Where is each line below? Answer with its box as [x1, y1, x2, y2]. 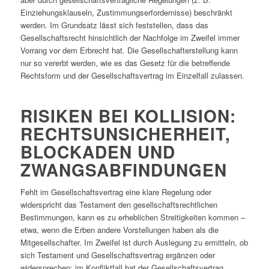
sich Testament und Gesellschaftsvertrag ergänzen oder [20, 249, 215, 261]
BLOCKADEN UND [20, 139, 175, 165]
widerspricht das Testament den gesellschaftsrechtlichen [20, 199, 217, 211]
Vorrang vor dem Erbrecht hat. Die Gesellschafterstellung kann [20, 44, 238, 56]
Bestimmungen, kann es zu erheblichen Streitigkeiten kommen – [20, 211, 245, 223]
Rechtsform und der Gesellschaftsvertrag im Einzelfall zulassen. [20, 70, 244, 82]
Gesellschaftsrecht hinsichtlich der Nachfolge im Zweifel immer [20, 32, 240, 44]
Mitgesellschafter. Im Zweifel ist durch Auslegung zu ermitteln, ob [20, 237, 248, 249]
